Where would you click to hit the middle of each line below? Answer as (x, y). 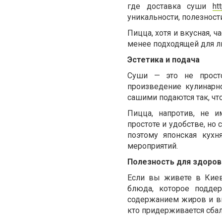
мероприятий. (153, 146)
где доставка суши (170, 6)
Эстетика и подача (164, 59)
